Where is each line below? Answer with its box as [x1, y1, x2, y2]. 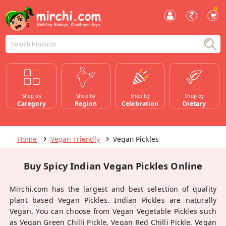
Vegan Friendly [50, 134, 100, 144]
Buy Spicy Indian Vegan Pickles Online [23, 160, 203, 172]
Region [75, 99, 97, 108]
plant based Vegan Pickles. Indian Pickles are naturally [9, 195, 217, 205]
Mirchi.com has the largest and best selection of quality [9, 184, 217, 194]
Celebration [121, 99, 159, 108]
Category [17, 99, 46, 108]
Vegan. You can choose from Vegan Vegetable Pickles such [9, 206, 217, 216]
